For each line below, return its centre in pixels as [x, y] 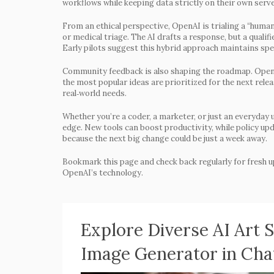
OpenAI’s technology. [103, 173]
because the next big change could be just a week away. [165, 139]
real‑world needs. [94, 93]
